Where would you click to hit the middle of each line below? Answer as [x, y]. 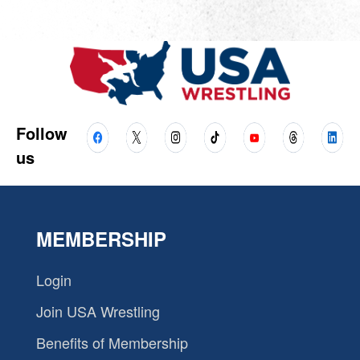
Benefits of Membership [112, 342]
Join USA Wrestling [98, 311]
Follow [42, 133]
